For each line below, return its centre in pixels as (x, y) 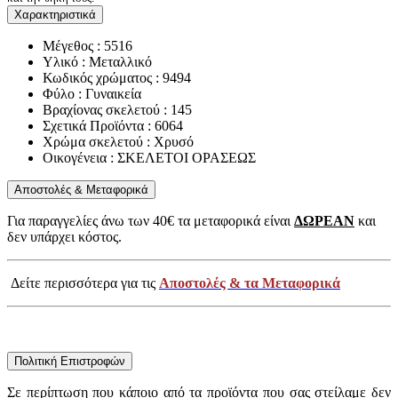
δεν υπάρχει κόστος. (64, 237)
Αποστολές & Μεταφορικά (81, 190)
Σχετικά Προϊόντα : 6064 (113, 126)
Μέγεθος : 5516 (88, 46)
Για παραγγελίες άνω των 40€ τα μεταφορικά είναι (151, 221)
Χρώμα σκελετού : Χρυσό (118, 142)
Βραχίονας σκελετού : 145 (117, 110)
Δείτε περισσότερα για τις (83, 283)
